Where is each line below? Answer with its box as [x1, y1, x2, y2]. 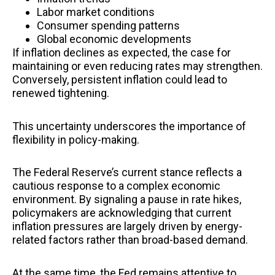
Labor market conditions [37, 6, 155, 19]
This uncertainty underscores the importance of [12, 119, 246, 133]
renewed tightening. [12, 87, 109, 100]
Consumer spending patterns [37, 19, 180, 33]
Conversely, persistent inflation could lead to [12, 73, 227, 87]
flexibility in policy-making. [12, 133, 139, 146]
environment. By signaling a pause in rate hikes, [12, 193, 241, 206]
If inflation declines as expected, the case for [12, 46, 231, 60]
